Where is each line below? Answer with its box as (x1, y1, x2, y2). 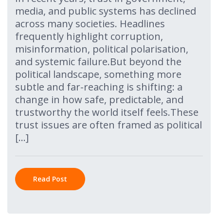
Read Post (33, 174, 67, 183)
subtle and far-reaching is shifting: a (15, 80, 182, 93)
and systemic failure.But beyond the (15, 55, 182, 68)
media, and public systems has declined (15, 4, 196, 18)
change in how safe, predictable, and (15, 93, 183, 106)
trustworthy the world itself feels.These (15, 106, 199, 119)
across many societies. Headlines (15, 17, 165, 30)
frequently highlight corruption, (15, 30, 163, 43)
